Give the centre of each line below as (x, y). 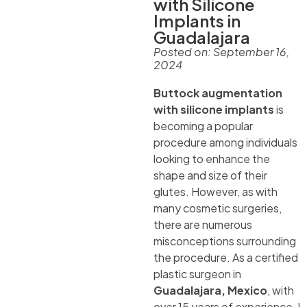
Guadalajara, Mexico (210, 291)
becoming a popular (203, 126)
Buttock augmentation (218, 93)
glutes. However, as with (216, 192)
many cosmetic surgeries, (218, 208)
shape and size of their (210, 175)
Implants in (197, 21)
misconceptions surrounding (225, 241)
